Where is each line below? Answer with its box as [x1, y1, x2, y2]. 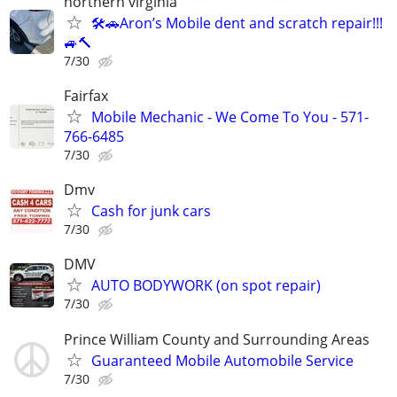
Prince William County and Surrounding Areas [64, 329, 370, 349]
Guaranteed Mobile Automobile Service [91, 350, 354, 370]
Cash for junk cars [91, 201, 211, 222]
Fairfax [64, 86, 108, 105]
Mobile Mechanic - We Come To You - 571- [91, 107, 369, 127]
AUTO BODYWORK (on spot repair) [91, 276, 321, 296]
